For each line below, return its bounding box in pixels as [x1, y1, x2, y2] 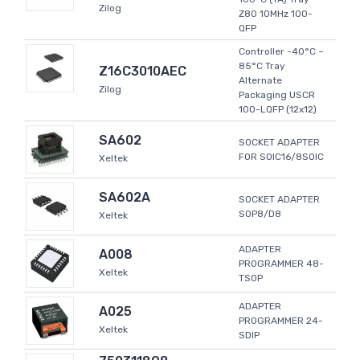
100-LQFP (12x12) [239, 104, 317, 116]
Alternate [239, 75, 282, 87]
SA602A [99, 190, 150, 206]
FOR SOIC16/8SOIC [239, 151, 324, 163]
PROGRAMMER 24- [239, 315, 323, 327]
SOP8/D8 [239, 208, 281, 220]
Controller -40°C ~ [239, 46, 324, 58]
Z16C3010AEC [99, 63, 186, 80]
